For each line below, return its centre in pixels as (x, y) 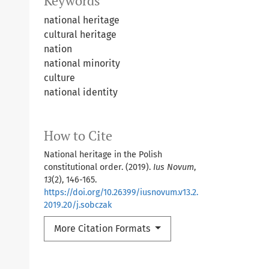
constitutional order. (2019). (98, 168)
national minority (82, 64)
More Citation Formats (103, 229)
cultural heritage (80, 35)
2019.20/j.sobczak (78, 205)
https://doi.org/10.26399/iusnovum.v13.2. (121, 193)
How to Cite (78, 136)
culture (59, 78)
